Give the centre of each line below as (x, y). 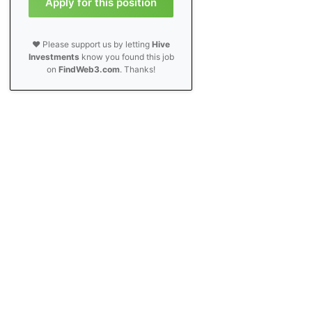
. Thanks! (138, 69)
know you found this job (126, 57)
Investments (54, 57)
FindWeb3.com (89, 69)
